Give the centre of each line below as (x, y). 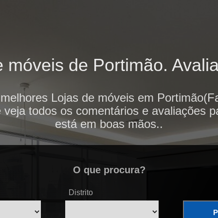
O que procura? (109, 170)
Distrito (81, 193)
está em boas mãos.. (109, 124)
